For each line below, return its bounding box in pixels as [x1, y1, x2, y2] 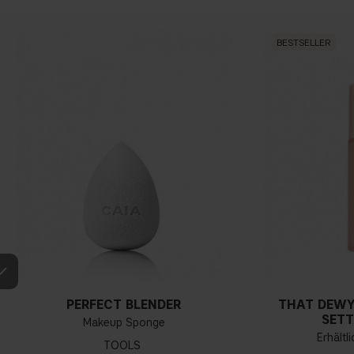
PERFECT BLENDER [66, 297, 182, 313]
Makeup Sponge [82, 316, 165, 330]
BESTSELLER [276, 36, 331, 48]
